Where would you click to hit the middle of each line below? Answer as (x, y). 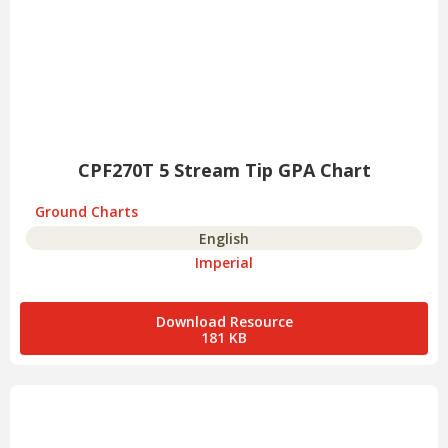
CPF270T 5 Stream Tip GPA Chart (224, 170)
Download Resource (224, 322)
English (224, 239)
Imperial (224, 263)
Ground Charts (86, 212)
